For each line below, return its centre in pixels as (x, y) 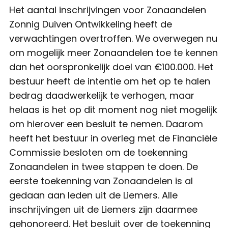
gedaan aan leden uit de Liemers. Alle (93, 195)
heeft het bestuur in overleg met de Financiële (113, 138)
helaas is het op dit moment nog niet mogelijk (113, 110)
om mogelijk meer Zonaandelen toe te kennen (113, 53)
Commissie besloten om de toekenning (98, 153)
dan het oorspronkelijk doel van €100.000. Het (111, 67)
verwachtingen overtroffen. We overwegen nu (113, 39)
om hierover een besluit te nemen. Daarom (106, 124)
